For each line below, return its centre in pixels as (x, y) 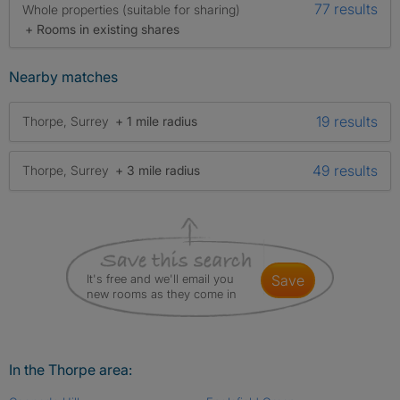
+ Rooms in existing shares (102, 29)
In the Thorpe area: (71, 369)
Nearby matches (63, 76)
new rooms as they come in (162, 293)
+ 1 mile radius (156, 121)
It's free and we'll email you (160, 278)
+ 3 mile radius (158, 171)
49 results (345, 170)
